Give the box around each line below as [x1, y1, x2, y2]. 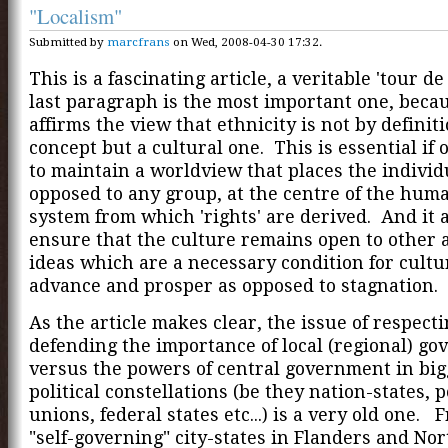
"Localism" [29, 2, 122, 31]
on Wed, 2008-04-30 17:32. [170, 34, 322, 49]
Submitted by [29, 34, 107, 49]
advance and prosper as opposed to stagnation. [29, 275, 438, 297]
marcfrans [107, 34, 170, 49]
